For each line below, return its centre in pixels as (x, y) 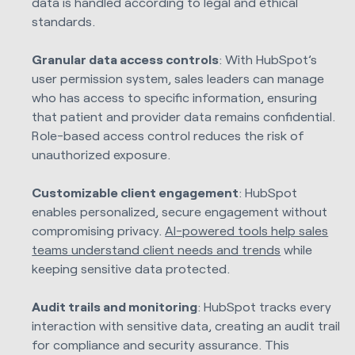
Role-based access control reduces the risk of (168, 135)
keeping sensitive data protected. (131, 268)
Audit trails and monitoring (115, 306)
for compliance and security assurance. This (161, 344)
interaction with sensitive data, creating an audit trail (186, 325)
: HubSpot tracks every (265, 306)
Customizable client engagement (136, 192)
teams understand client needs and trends (157, 249)
